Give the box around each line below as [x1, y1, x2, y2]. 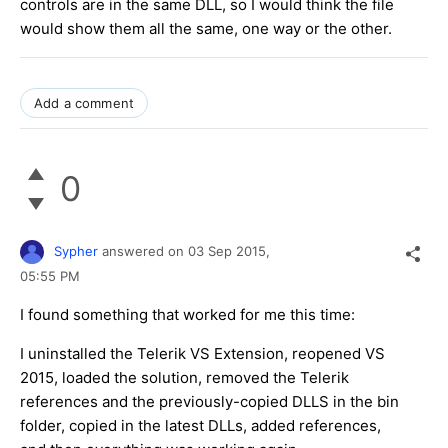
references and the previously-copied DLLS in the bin [20, 392, 399, 412]
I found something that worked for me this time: [20, 305, 355, 325]
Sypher [54, 242, 98, 259]
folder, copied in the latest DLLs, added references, [20, 416, 381, 436]
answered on [102, 242, 188, 259]
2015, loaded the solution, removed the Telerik [20, 368, 349, 388]
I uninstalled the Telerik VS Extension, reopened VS [20, 344, 385, 364]
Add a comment [34, 94, 135, 111]
